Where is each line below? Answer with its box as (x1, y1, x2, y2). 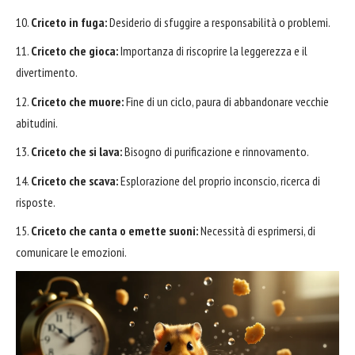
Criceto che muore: (31, 93, 124, 109)
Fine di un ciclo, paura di (124, 93, 234, 109)
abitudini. (16, 114, 58, 131)
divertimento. (16, 64, 78, 81)
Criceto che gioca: (31, 43, 118, 59)
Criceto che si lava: (31, 143, 122, 160)
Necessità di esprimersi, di (198, 223, 315, 239)
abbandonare (234, 93, 293, 109)
